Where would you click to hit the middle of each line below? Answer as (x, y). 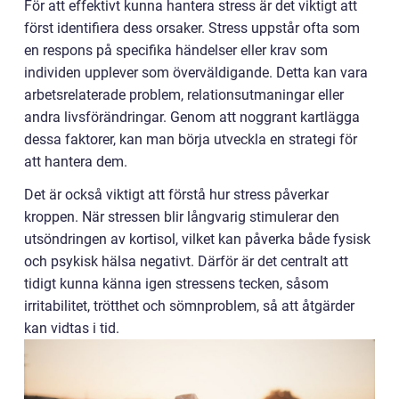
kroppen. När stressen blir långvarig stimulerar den (182, 217)
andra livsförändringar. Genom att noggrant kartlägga (192, 117)
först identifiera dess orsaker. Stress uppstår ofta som (192, 28)
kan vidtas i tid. (72, 328)
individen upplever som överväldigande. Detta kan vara (196, 73)
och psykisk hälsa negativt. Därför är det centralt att (186, 261)
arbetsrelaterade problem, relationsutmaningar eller (184, 95)
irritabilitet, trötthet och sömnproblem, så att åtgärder (189, 306)
